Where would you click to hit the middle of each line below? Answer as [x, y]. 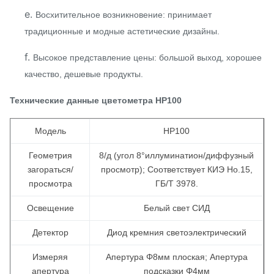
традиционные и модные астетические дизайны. [122, 31]
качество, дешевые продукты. [84, 74]
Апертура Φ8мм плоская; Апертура [176, 257]
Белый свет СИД [176, 208]
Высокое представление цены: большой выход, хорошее [147, 57]
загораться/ [50, 169]
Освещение [50, 208]
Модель [50, 131]
